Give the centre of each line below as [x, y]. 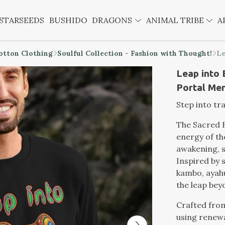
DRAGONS [113, 20]
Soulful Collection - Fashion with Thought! [135, 53]
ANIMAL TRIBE [176, 20]
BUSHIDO [68, 20]
